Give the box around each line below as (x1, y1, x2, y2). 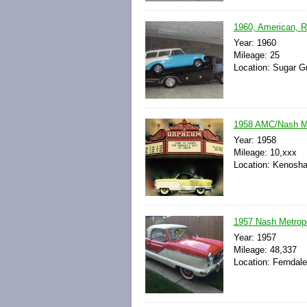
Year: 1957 (233, 232, 276, 243)
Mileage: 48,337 (233, 244, 297, 255)
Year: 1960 (233, 37, 276, 48)
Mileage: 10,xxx (233, 147, 297, 158)
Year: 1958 (233, 134, 276, 145)
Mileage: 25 (233, 49, 280, 60)
